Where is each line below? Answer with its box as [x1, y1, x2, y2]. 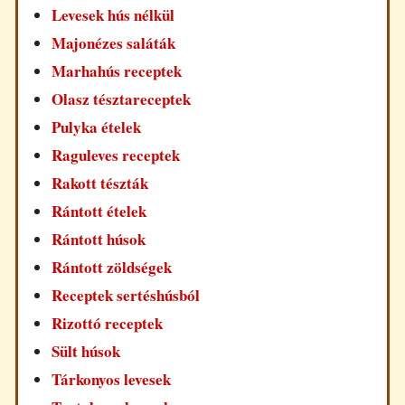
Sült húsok [52, 340, 121, 363]
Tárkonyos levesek [52, 368, 172, 391]
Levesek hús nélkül [52, 4, 175, 27]
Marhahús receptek [52, 60, 183, 83]
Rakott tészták [52, 172, 149, 195]
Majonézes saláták [52, 32, 176, 55]
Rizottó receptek [52, 312, 164, 335]
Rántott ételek [52, 200, 147, 223]
